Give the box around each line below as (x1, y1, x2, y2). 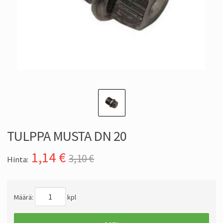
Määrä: (14, 193, 35, 202)
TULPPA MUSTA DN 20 (7, 127, 126, 145)
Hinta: (7, 154, 28, 165)
